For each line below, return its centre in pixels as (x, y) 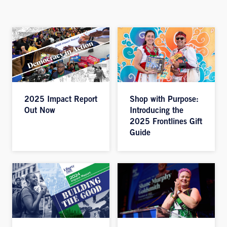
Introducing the (157, 111)
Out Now (40, 111)
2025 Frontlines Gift (166, 122)
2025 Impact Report (61, 100)
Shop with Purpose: (164, 100)
